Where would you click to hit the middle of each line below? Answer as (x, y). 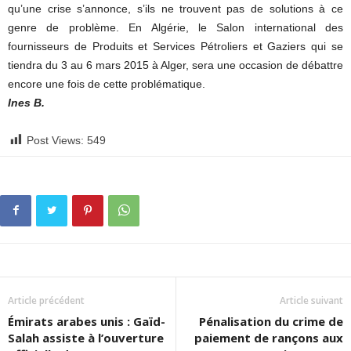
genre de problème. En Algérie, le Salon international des (175, 27)
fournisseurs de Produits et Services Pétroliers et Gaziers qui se (175, 46)
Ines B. (26, 103)
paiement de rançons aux (269, 338)
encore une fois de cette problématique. (107, 84)
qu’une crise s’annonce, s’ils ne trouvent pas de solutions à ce (175, 9)
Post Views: (55, 140)
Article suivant (311, 300)
